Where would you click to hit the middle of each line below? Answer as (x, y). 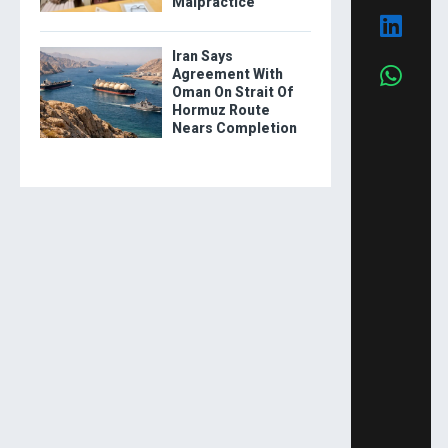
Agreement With (227, 73)
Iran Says (202, 55)
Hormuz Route (220, 109)
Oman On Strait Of (232, 91)
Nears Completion (234, 127)
